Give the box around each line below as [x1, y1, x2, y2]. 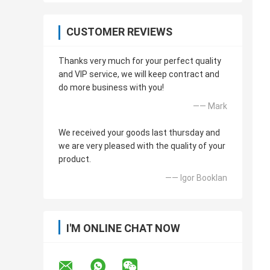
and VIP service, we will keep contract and [58, 69, 219, 80]
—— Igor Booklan [165, 173, 227, 183]
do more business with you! [58, 83, 164, 93]
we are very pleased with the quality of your [58, 141, 225, 151]
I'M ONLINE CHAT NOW [66, 222, 180, 235]
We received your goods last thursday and [58, 128, 220, 138]
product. [58, 154, 91, 165]
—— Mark [193, 101, 227, 111]
